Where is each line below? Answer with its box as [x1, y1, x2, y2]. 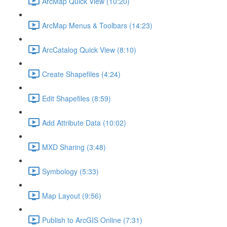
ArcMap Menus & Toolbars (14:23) [42, 20, 153, 30]
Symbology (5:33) [42, 166, 99, 176]
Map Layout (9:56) [42, 190, 101, 201]
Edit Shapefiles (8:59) [42, 93, 111, 103]
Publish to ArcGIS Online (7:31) [42, 214, 142, 225]
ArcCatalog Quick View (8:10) [42, 44, 136, 55]
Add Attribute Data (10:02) [42, 117, 126, 128]
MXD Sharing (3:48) [42, 141, 106, 152]
